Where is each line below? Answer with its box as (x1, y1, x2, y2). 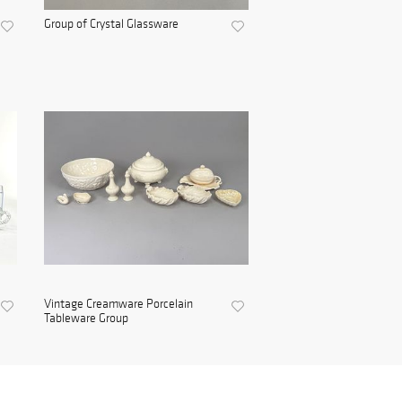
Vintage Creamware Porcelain (43, 296, 193, 311)
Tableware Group (43, 310, 128, 326)
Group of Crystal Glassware (43, 16, 179, 31)
